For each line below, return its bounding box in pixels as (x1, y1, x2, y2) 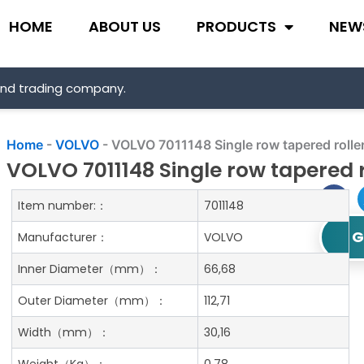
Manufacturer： (18, 228, 109, 245)
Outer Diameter (18, 292, 109, 309)
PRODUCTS (197, 15, 277, 37)
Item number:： (18, 197, 108, 214)
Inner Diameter (18, 260, 104, 277)
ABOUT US (89, 15, 162, 37)
